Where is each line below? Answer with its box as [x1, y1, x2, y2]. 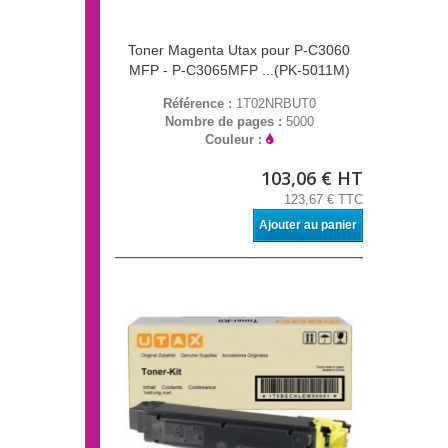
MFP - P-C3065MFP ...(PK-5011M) [128, 62, 350, 79]
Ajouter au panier [259, 218, 357, 233]
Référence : [162, 96, 236, 112]
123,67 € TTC [284, 192, 363, 208]
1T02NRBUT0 [235, 96, 316, 112]
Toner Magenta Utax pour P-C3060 [128, 42, 350, 59]
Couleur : [205, 132, 266, 148]
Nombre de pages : [164, 114, 286, 130]
